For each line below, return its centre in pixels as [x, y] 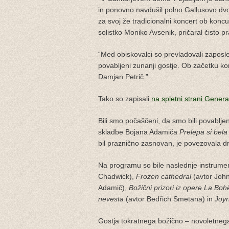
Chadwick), [117, 176]
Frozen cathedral [164, 176]
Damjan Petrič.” [123, 76]
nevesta [111, 199]
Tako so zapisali [125, 98]
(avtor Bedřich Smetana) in [169, 199]
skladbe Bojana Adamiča [139, 132]
